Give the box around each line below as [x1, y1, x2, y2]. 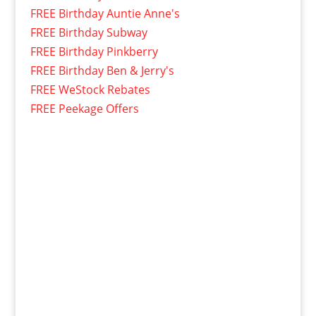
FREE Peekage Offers [30, 101, 139, 117]
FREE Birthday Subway [30, 25, 147, 41]
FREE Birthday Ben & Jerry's [30, 63, 174, 79]
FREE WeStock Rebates [30, 82, 150, 98]
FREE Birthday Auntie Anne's [30, 6, 180, 22]
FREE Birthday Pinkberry [30, 44, 158, 60]
